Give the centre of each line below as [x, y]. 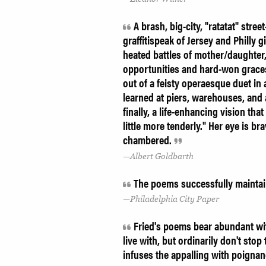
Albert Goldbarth [162, 156]
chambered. [148, 140]
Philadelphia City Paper [175, 199]
